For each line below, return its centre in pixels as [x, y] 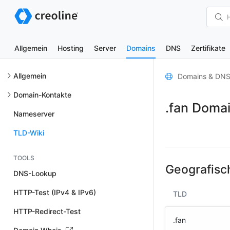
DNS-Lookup [35, 173]
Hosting [71, 48]
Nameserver [34, 114]
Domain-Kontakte [42, 95]
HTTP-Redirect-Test [47, 211]
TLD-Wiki [29, 133]
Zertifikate [208, 48]
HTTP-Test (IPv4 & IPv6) [55, 192]
